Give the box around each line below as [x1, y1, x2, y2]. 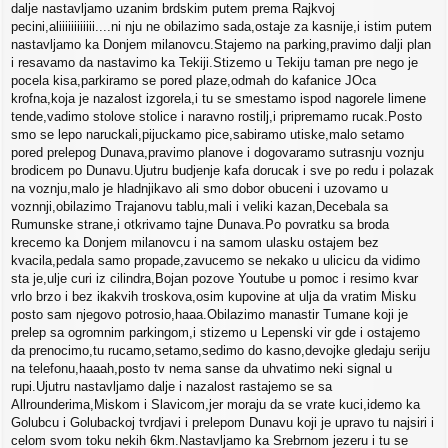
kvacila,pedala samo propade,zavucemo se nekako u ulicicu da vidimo [11, 253, 420, 269]
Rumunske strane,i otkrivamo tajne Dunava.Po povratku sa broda [11, 217, 389, 233]
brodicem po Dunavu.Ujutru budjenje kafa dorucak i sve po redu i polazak [11, 163, 434, 179]
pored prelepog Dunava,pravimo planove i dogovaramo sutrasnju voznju [11, 145, 424, 161]
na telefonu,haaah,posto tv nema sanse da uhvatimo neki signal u [11, 361, 392, 377]
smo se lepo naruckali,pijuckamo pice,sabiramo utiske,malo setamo [11, 127, 404, 143]
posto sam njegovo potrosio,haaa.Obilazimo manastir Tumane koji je [11, 307, 408, 323]
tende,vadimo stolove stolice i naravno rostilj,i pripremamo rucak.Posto [11, 109, 422, 125]
